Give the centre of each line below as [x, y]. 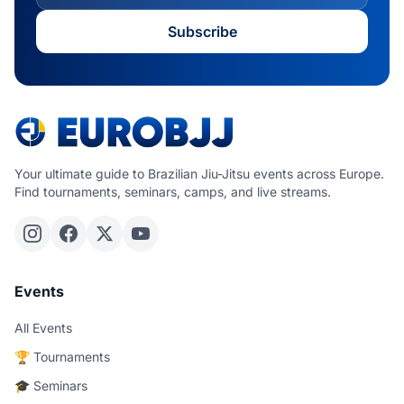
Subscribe [202, 32]
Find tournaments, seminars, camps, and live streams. [173, 192]
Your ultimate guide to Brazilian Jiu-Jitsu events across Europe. [199, 174]
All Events [43, 328]
